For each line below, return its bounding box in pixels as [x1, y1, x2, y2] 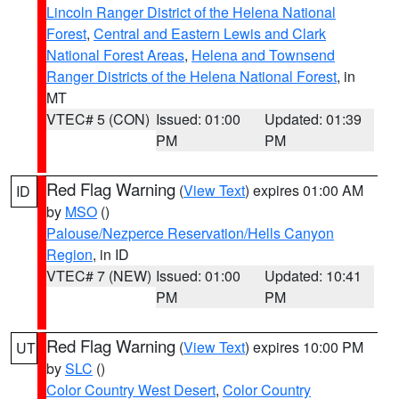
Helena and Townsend [191, 45, 335, 65]
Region [46, 244, 93, 265]
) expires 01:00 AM [245, 180, 363, 200]
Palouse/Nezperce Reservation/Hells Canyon [46, 223, 334, 243]
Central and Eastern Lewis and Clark [94, 23, 326, 44]
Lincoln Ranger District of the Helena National [46, 2, 336, 22]
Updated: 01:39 [265, 109, 362, 129]
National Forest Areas [46, 45, 184, 65]
